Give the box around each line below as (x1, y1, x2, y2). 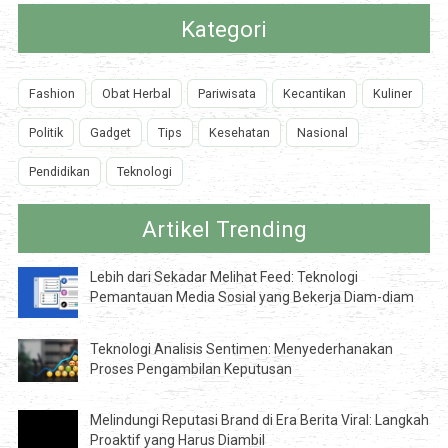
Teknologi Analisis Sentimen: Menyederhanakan (89, 341, 393, 358)
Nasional (296, 125, 348, 141)
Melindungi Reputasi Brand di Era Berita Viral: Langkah (89, 412, 429, 429)
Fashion (28, 86, 75, 102)
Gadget (89, 125, 131, 141)
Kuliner (372, 86, 412, 102)
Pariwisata (197, 86, 256, 102)
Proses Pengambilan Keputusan (89, 361, 292, 378)
